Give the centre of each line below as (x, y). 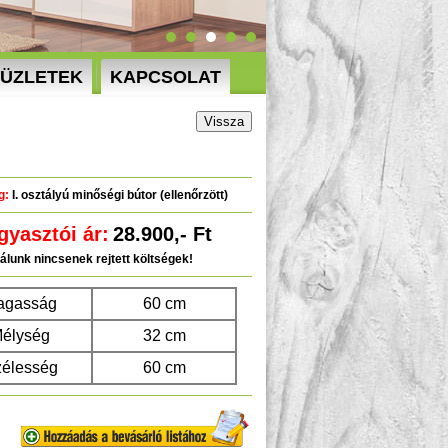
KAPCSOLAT (165, 77)
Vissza (224, 121)
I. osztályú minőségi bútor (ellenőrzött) (118, 195)
